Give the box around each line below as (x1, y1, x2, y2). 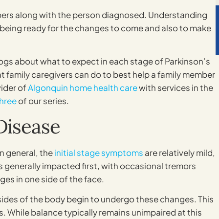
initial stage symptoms (54, 147, 143, 158)
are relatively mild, (143, 147, 215, 158)
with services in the (137, 82, 213, 93)
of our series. (17, 95, 69, 107)
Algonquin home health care (28, 82, 137, 93)
